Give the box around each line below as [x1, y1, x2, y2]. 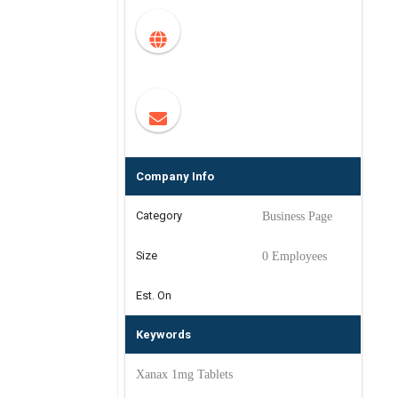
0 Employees [262, 250, 327, 263]
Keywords [136, 328, 191, 341]
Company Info [136, 170, 214, 183]
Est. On [136, 289, 171, 302]
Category [136, 209, 182, 222]
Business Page [262, 210, 332, 223]
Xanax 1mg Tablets [136, 368, 233, 381]
